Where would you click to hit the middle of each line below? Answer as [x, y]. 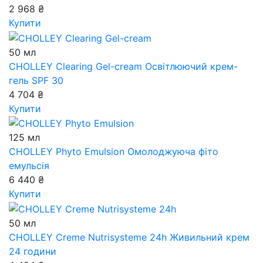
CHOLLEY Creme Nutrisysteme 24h [89, 237]
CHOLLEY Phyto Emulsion [67, 152]
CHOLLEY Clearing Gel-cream [75, 66]
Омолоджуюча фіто [171, 152]
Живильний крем [210, 237]
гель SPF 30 [36, 80]
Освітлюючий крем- [190, 66]
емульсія [29, 166]
